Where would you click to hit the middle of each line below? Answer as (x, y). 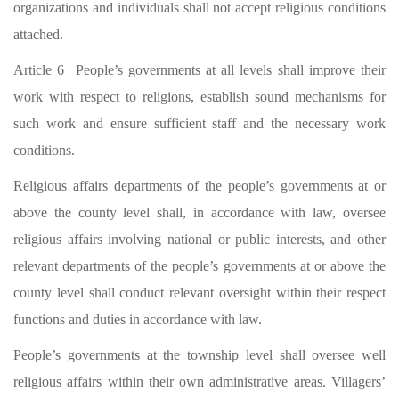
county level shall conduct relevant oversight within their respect (199, 293)
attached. (38, 34)
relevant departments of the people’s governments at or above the (199, 266)
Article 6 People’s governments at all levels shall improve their (199, 70)
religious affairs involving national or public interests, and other (199, 239)
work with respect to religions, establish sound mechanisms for (199, 97)
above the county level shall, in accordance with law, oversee (199, 212)
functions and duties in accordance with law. (138, 319)
